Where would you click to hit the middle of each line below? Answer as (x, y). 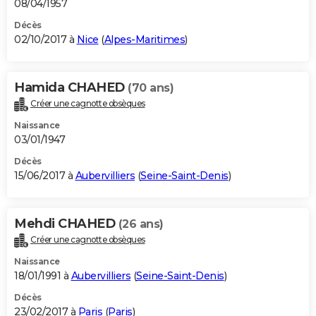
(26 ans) (141, 224)
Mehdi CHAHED (66, 224)
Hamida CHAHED (71, 88)
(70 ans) (151, 88)
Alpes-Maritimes (144, 40)
